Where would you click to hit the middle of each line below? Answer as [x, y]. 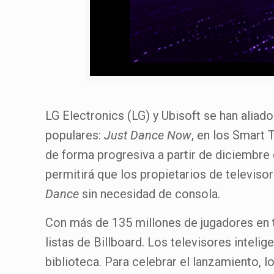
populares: [75, 135]
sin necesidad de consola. [150, 194]
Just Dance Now [148, 135]
